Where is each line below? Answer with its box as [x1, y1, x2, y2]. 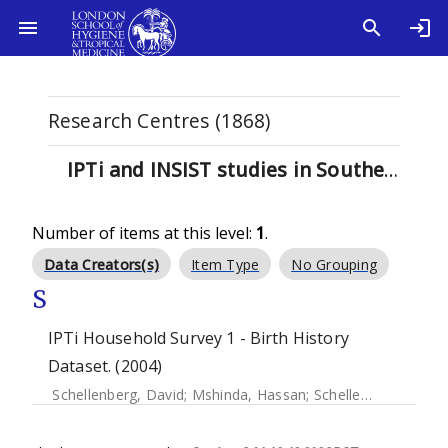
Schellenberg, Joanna [313, 385, 361, 404]
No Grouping [291, 255, 377, 274]
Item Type [191, 255, 260, 274]
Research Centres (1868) [48, 107, 271, 134]
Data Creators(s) [44, 255, 159, 274]
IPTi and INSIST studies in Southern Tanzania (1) [384, 156, 399, 183]
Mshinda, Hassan [191, 385, 307, 404]
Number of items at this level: [32, 222, 256, 244]
